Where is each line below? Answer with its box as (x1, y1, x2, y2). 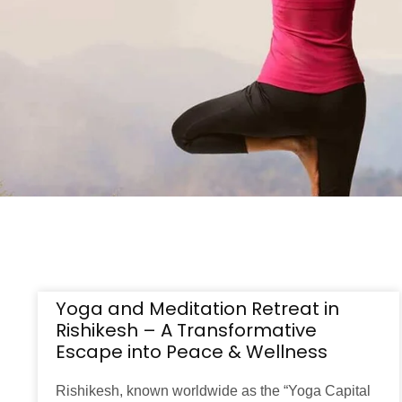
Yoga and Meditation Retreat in (56, 296, 339, 322)
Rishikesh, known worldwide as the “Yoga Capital (56, 383, 371, 399)
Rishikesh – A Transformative (56, 318, 317, 344)
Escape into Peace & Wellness (56, 339, 328, 365)
